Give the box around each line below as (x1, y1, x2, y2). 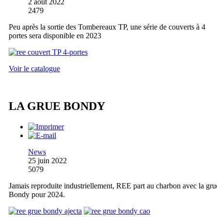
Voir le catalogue (9, 64, 60, 73)
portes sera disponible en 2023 (9, 31, 101, 40)
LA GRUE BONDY (9, 100, 105, 113)
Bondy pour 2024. (9, 190, 65, 199)
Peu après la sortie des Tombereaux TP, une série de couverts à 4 (9, 22, 205, 31)
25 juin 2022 (28, 156, 67, 165)
